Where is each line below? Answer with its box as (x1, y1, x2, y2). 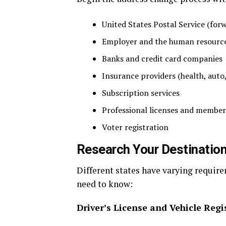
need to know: (77, 178, 133, 190)
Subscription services (102, 87, 180, 99)
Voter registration (102, 122, 168, 133)
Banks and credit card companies (102, 53, 222, 65)
